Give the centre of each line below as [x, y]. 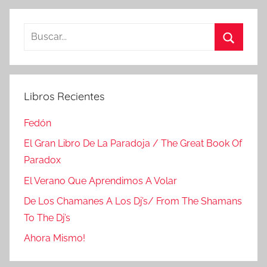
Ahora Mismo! [55, 238]
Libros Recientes [64, 96]
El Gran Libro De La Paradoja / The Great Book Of [133, 144]
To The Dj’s [47, 218]
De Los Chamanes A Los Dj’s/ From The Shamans [133, 201]
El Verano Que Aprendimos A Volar [100, 181]
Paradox [42, 160]
